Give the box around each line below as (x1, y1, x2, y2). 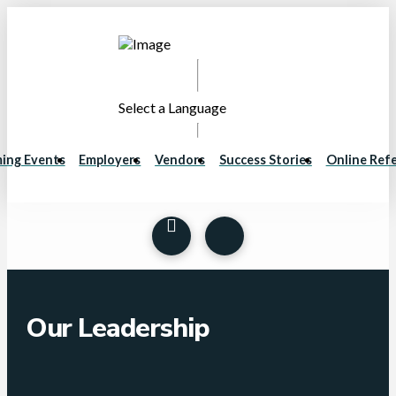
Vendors (155, 151, 206, 167)
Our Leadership (25, 308, 209, 346)
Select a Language (118, 99, 226, 116)
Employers (79, 151, 141, 167)
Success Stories (218, 151, 312, 167)
